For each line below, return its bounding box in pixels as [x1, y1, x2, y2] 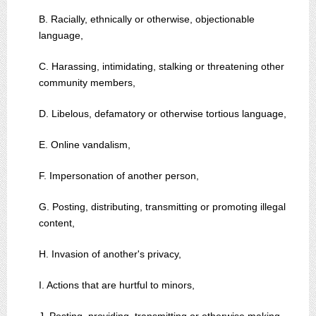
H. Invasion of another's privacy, [39, 248, 181, 260]
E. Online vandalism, [39, 139, 130, 150]
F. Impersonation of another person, [39, 170, 199, 181]
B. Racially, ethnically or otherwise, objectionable [39, 13, 255, 25]
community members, [39, 77, 135, 88]
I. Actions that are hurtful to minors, [39, 279, 195, 291]
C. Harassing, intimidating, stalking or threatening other [39, 61, 284, 72]
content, [39, 217, 75, 229]
